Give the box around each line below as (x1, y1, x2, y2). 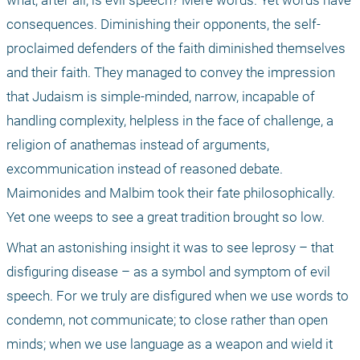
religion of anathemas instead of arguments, (6, 137, 269, 153)
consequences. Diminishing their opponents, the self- (6, 16, 321, 33)
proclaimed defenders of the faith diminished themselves (6, 40, 346, 57)
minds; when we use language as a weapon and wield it (6, 336, 333, 353)
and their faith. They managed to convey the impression (6, 64, 335, 81)
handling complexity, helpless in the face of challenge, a (6, 112, 333, 129)
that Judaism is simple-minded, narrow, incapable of (6, 88, 315, 105)
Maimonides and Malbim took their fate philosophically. (6, 185, 335, 202)
